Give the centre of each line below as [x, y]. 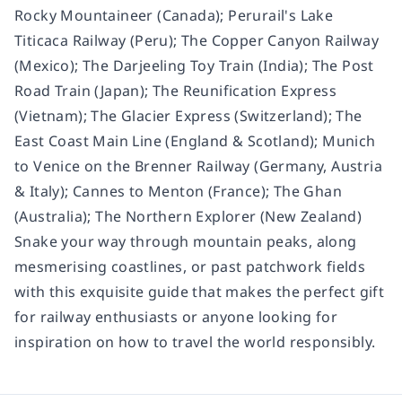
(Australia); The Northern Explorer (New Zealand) [188, 216]
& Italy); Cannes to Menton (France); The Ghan [178, 191]
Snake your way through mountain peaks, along [186, 241]
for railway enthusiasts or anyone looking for [176, 316]
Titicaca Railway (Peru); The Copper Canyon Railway [197, 40]
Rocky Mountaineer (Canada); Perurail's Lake [174, 15]
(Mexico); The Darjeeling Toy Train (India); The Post [194, 65]
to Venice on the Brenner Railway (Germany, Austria [198, 166]
